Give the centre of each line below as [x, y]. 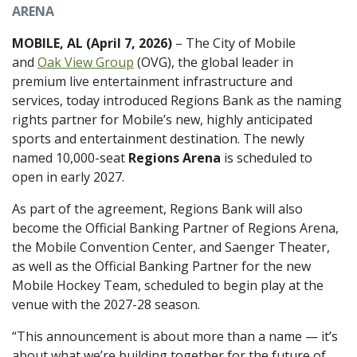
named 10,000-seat [70, 157]
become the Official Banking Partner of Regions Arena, [175, 228]
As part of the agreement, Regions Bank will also [157, 208]
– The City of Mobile [234, 43]
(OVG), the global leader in [214, 62]
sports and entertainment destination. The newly [158, 138]
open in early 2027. [68, 177]
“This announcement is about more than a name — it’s [175, 336]
